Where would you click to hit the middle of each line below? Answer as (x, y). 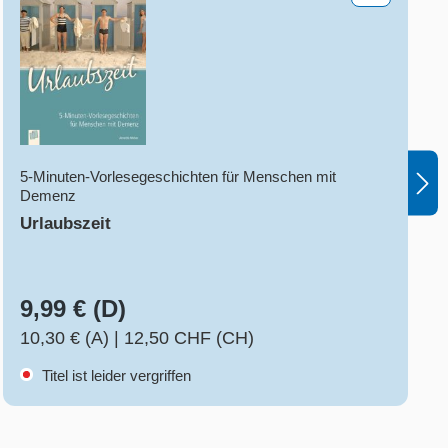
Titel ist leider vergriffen (114, 376)
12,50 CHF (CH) (188, 338)
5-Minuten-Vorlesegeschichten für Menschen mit (177, 177)
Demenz (47, 196)
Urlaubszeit (65, 224)
